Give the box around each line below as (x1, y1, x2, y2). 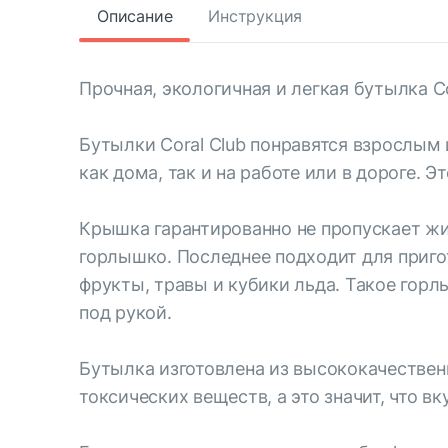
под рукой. (79, 302, 172, 323)
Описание (97, 6, 173, 26)
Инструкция (208, 6, 303, 26)
